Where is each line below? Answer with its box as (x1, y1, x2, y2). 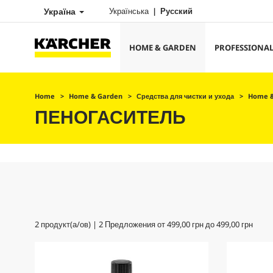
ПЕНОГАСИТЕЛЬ (35, 104, 186, 129)
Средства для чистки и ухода (136, 91, 234, 101)
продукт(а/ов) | (39, 219, 99, 230)
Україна (44, 5, 78, 17)
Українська (109, 5, 151, 16)
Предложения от (103, 219, 167, 230)
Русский (160, 5, 193, 16)
